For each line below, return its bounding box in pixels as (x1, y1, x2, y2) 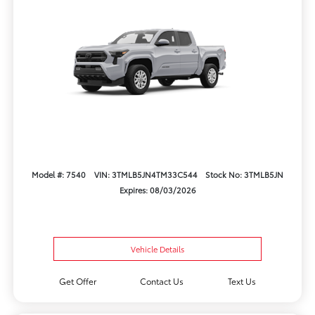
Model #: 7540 (32, 168, 86, 180)
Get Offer (58, 275, 96, 288)
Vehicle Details (131, 243, 184, 255)
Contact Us (140, 275, 184, 288)
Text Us (228, 275, 257, 288)
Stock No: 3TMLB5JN (205, 168, 283, 180)
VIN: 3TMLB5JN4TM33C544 (94, 168, 198, 180)
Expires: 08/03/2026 (119, 184, 196, 195)
